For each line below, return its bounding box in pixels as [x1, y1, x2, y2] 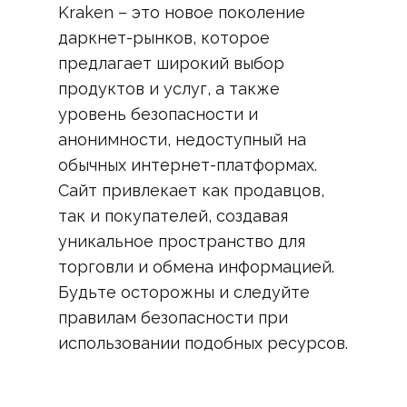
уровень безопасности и [58, 104, 258, 124]
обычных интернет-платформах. [58, 155, 317, 174]
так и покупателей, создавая [58, 206, 288, 225]
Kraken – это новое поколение [58, 3, 305, 22]
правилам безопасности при [58, 308, 288, 327]
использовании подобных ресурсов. [58, 333, 348, 352]
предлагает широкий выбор [58, 54, 284, 73]
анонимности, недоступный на [58, 130, 306, 149]
